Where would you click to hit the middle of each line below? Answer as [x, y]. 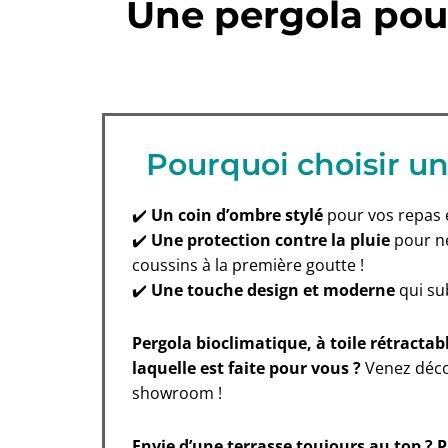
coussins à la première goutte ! [248, 265]
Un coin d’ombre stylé [237, 215]
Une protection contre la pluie [270, 240]
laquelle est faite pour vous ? [246, 368]
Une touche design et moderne [273, 290]
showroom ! [177, 393]
